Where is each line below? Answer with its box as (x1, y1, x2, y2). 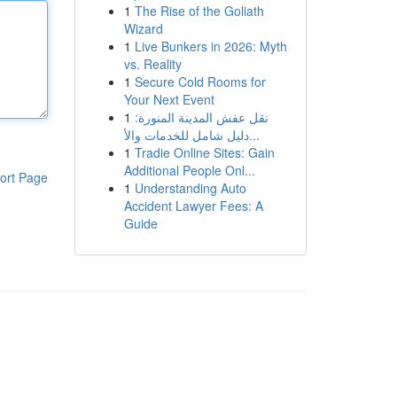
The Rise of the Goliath (134, 2, 264, 19)
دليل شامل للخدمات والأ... (248, 126, 260, 144)
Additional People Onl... (123, 161, 255, 179)
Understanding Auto (134, 179, 246, 197)
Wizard (123, 19, 163, 37)
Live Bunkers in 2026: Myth (134, 37, 287, 55)
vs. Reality (123, 55, 182, 73)
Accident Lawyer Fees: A (123, 197, 263, 214)
